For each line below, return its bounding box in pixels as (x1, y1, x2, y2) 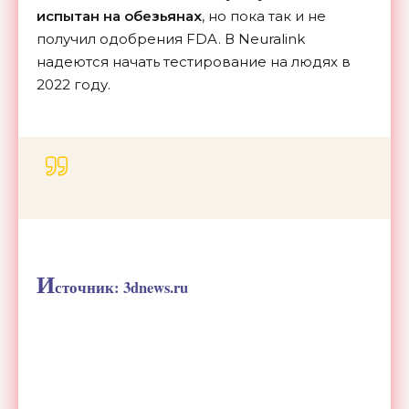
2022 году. (37, 75, 110, 93)
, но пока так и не (202, 6, 326, 25)
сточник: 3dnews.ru (55, 276, 188, 299)
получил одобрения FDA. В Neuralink (37, 29, 305, 47)
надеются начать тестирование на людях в (37, 52, 351, 70)
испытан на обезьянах (37, 6, 202, 25)
